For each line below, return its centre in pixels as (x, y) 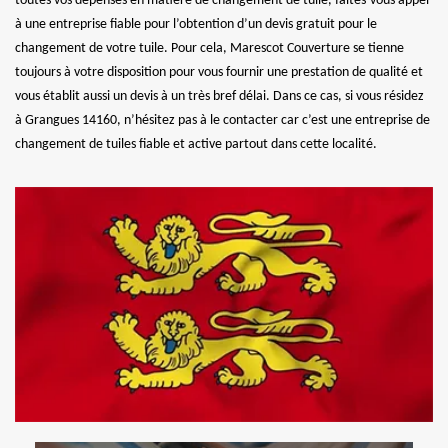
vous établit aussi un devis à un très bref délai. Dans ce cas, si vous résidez (219, 96)
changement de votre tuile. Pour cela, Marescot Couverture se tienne (209, 48)
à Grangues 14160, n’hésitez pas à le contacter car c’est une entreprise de (222, 120)
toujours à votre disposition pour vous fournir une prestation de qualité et (219, 72)
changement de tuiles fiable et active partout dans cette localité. (196, 144)
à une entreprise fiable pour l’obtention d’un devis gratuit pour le (196, 24)
